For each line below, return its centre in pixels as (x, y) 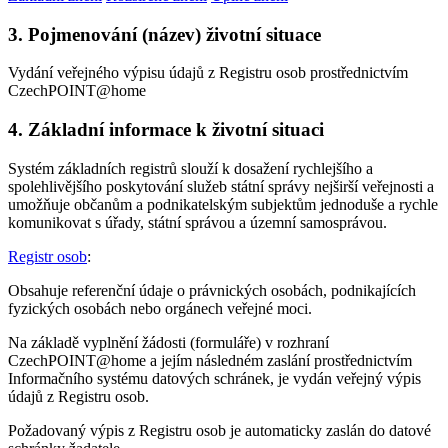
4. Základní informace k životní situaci (166, 129)
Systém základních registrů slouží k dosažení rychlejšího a (190, 168)
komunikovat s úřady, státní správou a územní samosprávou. (197, 222)
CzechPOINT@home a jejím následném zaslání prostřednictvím (210, 360)
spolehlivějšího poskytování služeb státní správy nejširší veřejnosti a (221, 186)
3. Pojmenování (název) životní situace (164, 34)
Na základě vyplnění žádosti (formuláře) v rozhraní (168, 342)
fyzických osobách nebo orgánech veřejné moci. (160, 308)
